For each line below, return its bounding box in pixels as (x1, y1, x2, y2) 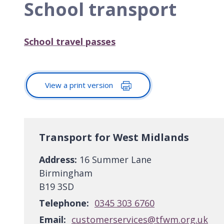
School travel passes (24, 35, 115, 47)
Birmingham (39, 167, 92, 179)
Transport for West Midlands (39, 130, 189, 144)
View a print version (45, 79, 115, 90)
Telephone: (39, 197, 89, 209)
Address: (39, 153, 77, 166)
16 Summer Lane (77, 153, 151, 166)
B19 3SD (39, 180, 74, 193)
